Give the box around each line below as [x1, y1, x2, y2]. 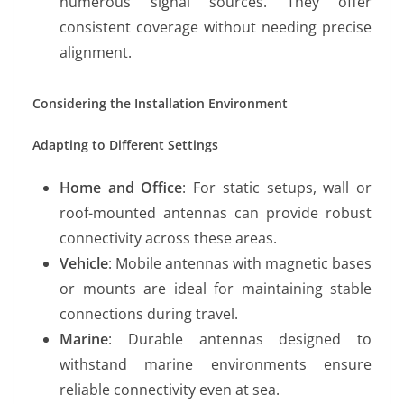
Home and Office [60, 177, 183, 197]
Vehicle [60, 252, 108, 273]
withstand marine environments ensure [60, 353, 372, 374]
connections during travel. [60, 303, 238, 324]
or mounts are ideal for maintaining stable [60, 278, 372, 298]
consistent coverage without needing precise [60, 16, 372, 37]
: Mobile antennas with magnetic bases [108, 252, 372, 273]
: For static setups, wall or [182, 177, 372, 197]
